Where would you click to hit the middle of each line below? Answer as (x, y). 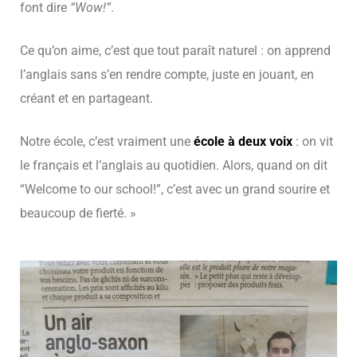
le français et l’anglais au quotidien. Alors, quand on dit (174, 165)
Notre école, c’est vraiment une (107, 141)
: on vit (314, 141)
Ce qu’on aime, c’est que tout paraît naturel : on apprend (175, 50)
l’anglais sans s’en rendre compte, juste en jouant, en (167, 74)
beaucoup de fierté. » (78, 213)
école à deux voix (245, 141)
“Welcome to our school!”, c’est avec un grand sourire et (175, 189)
